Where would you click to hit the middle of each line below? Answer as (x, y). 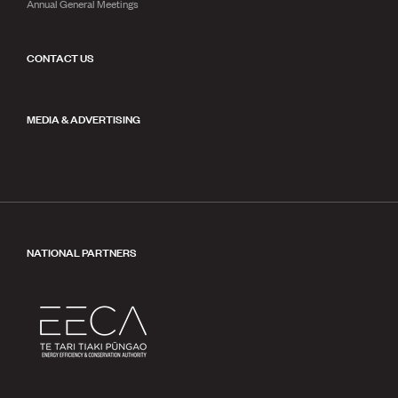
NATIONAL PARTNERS (82, 251)
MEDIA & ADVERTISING (84, 118)
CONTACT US (60, 57)
